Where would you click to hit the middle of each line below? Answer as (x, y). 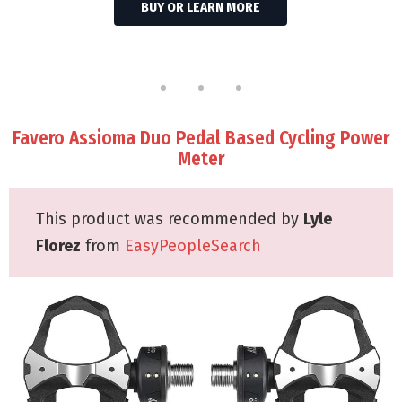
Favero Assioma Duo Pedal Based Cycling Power (201, 139)
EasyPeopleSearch (193, 246)
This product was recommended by (170, 219)
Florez (58, 246)
